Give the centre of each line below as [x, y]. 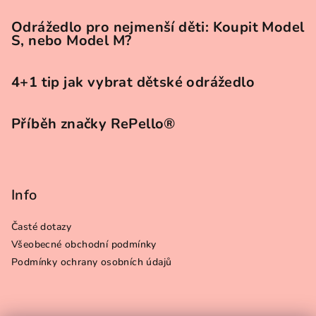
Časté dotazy [42, 227]
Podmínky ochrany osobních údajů [92, 262]
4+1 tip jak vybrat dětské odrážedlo [133, 82]
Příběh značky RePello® [93, 124]
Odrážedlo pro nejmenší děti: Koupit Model [158, 27]
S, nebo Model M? [72, 41]
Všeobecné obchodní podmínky [84, 244]
